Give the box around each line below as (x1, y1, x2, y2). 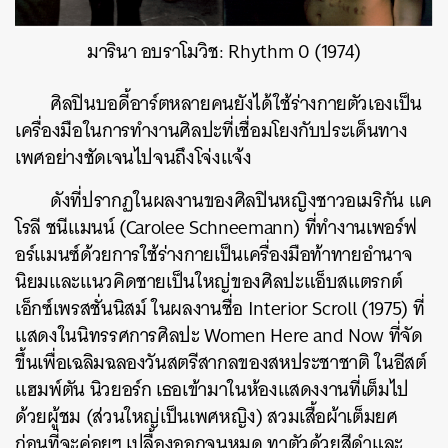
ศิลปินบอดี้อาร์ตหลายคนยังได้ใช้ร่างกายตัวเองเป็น (50, 87, 423, 121)
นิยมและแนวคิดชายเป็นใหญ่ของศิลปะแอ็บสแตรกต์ (15, 265, 403, 299)
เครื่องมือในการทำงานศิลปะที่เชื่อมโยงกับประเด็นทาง (15, 114, 408, 148)
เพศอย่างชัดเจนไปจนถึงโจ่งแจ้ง (15, 141, 252, 175)
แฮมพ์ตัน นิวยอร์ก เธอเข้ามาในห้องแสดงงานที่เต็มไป (15, 373, 409, 407)
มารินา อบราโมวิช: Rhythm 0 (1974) (86, 35, 362, 69)
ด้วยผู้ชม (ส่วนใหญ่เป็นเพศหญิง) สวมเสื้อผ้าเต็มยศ (15, 400, 398, 434)
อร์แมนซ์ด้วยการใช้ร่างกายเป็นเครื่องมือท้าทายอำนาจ (15, 238, 413, 272)
